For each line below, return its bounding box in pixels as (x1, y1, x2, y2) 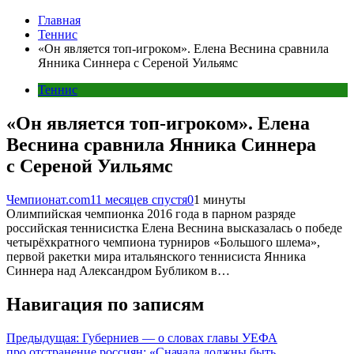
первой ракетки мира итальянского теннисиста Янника (6, 249, 306, 263)
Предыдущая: (6, 330, 79, 345)
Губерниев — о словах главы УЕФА (82, 330, 277, 345)
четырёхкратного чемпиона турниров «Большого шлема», (6, 235, 320, 249)
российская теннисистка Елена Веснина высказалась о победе (6, 220, 342, 235)
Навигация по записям (6, 293, 204, 314)
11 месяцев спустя (90, 192, 187, 206)
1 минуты (194, 192, 246, 206)
